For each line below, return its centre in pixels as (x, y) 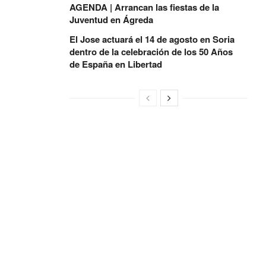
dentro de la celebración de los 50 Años (151, 52)
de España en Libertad (116, 64)
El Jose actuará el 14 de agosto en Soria (152, 39)
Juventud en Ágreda (111, 20)
